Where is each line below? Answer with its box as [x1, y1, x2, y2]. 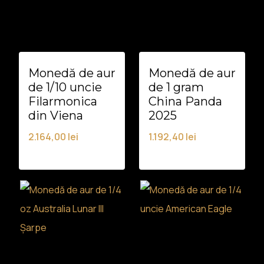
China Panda [148, 94, 222, 109]
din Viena [28, 108, 83, 123]
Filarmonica [28, 94, 97, 109]
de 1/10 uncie [28, 80, 102, 95]
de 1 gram [148, 80, 204, 95]
